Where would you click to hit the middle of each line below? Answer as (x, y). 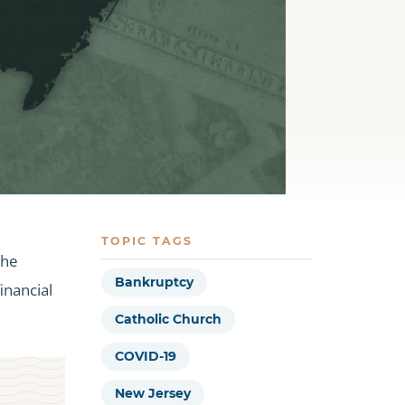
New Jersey (153, 394)
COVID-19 (146, 357)
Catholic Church (168, 320)
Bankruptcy (154, 283)
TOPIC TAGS (147, 240)
